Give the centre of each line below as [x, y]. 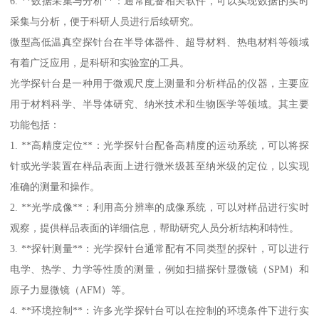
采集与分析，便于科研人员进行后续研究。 [105, 22]
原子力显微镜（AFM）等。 [71, 290]
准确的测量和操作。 [55, 187]
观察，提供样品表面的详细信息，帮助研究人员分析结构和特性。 [155, 228]
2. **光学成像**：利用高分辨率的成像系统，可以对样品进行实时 [159, 208]
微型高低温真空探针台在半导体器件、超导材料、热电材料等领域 [159, 42]
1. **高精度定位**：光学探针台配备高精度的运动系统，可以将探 [159, 146]
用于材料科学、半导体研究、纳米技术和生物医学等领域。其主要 [159, 104]
